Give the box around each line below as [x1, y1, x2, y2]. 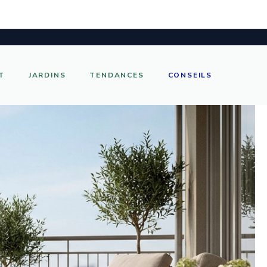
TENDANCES [89, 70, 144, 80]
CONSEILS [167, 70, 212, 80]
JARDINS [28, 70, 66, 80]
